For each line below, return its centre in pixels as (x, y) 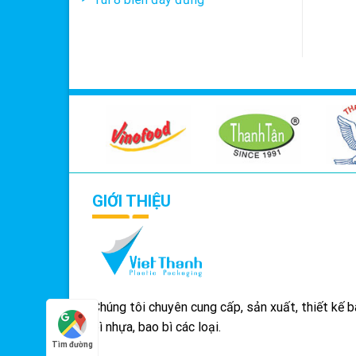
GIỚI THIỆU (131, 201)
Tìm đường (72, 345)
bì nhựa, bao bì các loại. (156, 327)
